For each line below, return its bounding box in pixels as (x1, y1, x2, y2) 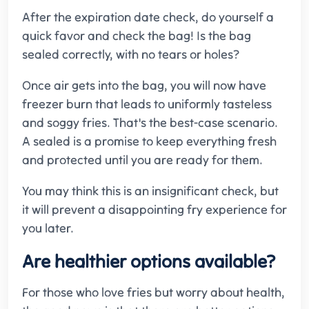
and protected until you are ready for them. (22, 152, 263, 168)
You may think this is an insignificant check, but (22, 183, 279, 199)
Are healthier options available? (22, 250, 275, 273)
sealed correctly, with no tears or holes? (22, 46, 239, 63)
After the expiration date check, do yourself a (22, 9, 274, 26)
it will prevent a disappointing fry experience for (22, 201, 287, 218)
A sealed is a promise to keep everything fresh (22, 133, 277, 150)
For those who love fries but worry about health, (22, 284, 285, 301)
